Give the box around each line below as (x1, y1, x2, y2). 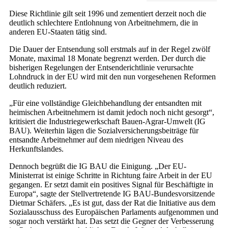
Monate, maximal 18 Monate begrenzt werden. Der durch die (9, 54, 206, 63)
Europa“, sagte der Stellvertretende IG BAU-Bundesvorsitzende (9, 189, 215, 198)
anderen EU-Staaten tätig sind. (9, 27, 107, 37)
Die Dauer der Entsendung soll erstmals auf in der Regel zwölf (9, 45, 210, 54)
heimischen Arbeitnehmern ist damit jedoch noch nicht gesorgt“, (9, 108, 214, 117)
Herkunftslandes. (9, 145, 64, 154)
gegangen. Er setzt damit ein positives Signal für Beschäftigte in (9, 180, 213, 189)
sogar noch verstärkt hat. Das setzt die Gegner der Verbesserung (9, 217, 214, 226)
